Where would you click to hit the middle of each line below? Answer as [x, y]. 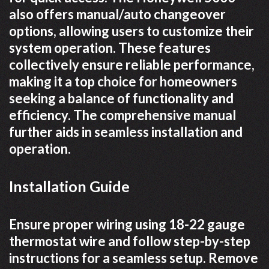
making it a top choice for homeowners [123, 81]
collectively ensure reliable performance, [132, 65]
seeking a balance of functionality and [121, 98]
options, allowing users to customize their [131, 31]
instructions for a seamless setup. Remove [134, 258]
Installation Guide [69, 186]
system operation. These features [110, 48]
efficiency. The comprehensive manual [122, 115]
